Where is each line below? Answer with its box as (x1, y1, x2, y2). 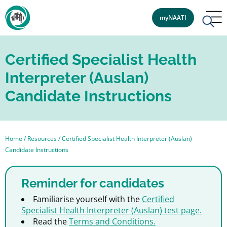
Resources (27, 134, 57, 143)
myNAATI (159, 13, 186, 22)
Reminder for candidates (21, 176, 164, 191)
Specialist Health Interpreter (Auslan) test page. (21, 205, 202, 216)
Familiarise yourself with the (33, 194, 142, 205)
